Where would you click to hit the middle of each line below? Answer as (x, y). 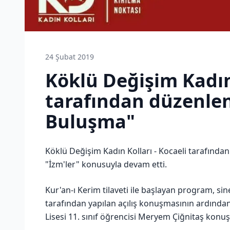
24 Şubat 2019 (70, 57)
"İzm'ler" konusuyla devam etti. (106, 165)
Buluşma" (90, 122)
